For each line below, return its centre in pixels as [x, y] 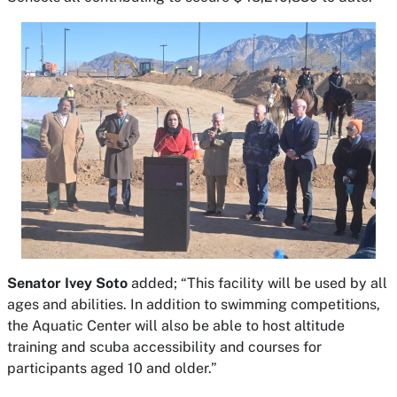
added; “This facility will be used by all [257, 283]
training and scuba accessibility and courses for [164, 346]
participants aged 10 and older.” [112, 368]
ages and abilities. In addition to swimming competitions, [194, 304]
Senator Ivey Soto [67, 283]
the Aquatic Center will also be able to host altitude [176, 325]
